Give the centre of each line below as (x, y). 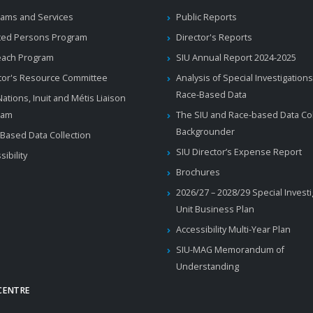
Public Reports (206, 17)
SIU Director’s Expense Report (239, 152)
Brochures (198, 172)
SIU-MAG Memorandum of (230, 249)
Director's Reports (214, 37)
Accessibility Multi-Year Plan (233, 229)
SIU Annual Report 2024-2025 (236, 57)
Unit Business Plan (215, 209)
